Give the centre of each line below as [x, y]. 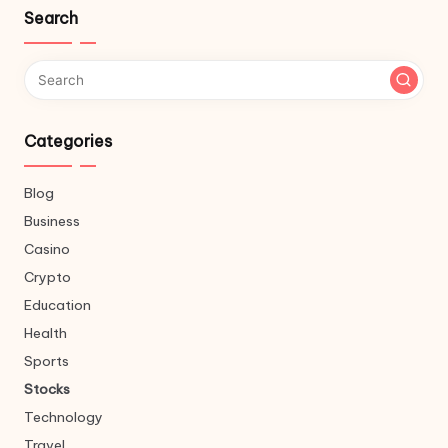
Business [52, 221]
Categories [68, 141]
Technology [63, 417]
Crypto [47, 277]
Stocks [47, 389]
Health [45, 333]
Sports [46, 361]
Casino [47, 249]
